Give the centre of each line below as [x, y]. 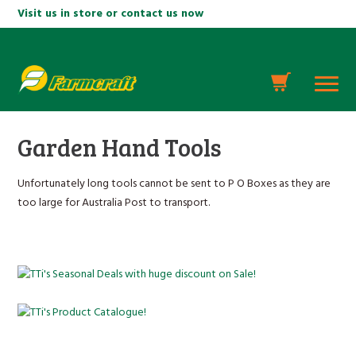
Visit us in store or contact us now [111, 14]
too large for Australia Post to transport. [114, 203]
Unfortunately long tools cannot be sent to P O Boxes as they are [174, 184]
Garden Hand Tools [120, 147]
